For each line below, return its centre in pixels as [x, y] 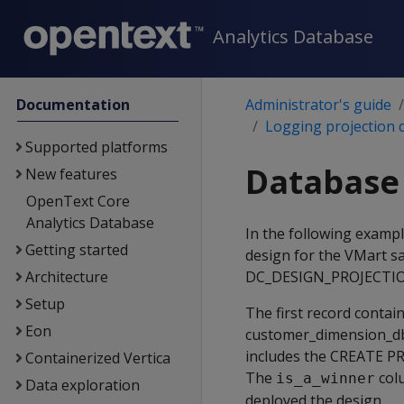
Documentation [73, 105]
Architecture [66, 277]
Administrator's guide [318, 105]
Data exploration [82, 385]
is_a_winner [326, 378]
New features [71, 174]
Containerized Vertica [97, 358]
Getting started [76, 250]
